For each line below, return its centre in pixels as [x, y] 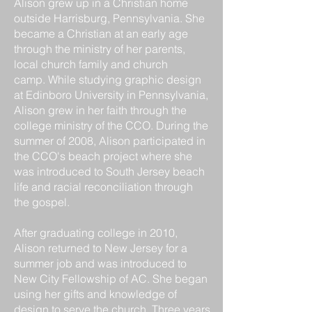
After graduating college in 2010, [96, 233]
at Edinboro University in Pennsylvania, [111, 95]
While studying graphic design [125, 79]
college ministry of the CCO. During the [111, 125]
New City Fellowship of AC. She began [111, 279]
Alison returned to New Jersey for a [101, 248]
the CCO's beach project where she [103, 156]
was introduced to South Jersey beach [109, 171]
